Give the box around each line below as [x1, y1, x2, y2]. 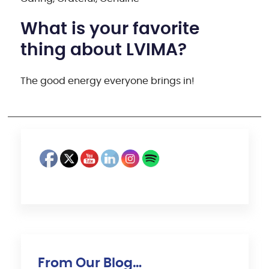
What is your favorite [20, 20, 200, 38]
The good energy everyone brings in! [20, 76, 195, 86]
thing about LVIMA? [20, 41, 187, 59]
